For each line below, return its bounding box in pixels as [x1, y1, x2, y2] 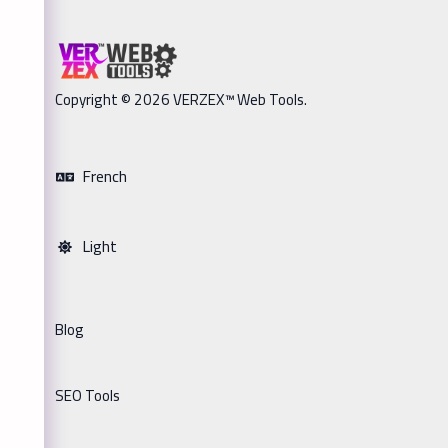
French [77, 161, 127, 192]
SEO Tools [55, 381, 120, 411]
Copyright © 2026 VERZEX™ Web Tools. [55, 85, 307, 115]
